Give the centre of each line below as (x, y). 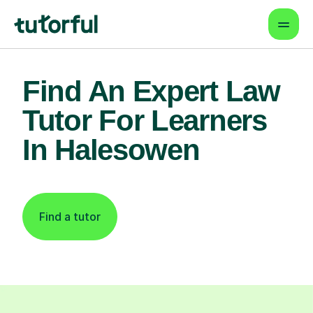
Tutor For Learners (145, 121)
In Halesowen (111, 150)
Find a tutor (70, 217)
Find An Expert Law (151, 91)
